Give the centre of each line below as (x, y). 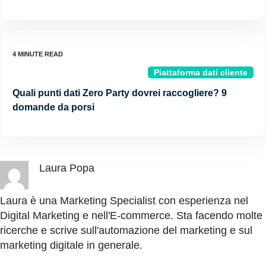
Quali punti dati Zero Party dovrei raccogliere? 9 (120, 93)
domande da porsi (53, 107)
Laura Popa (67, 168)
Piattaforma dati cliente (201, 73)
